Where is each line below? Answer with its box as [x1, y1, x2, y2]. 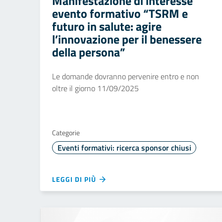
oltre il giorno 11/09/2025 [52, 82, 139, 94]
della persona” [52, 43, 125, 61]
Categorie [52, 127, 80, 138]
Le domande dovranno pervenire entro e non [52, 70, 199, 82]
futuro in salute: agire [52, 17, 162, 35]
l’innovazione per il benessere [52, 30, 202, 48]
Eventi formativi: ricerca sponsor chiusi [57, 142, 191, 154]
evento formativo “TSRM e [52, 4, 188, 22]
